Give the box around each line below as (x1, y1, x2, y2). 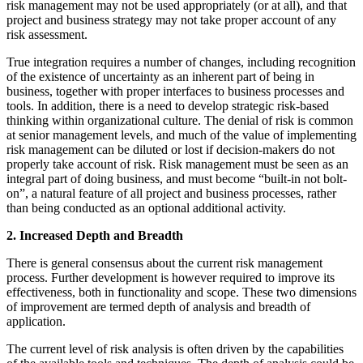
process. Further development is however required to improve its (6, 270, 335, 284)
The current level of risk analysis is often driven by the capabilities (6, 341, 344, 356)
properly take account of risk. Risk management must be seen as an (6, 156, 348, 171)
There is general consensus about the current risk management (6, 255, 322, 270)
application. (6, 314, 66, 328)
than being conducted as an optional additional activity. (6, 200, 286, 215)
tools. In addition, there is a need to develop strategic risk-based (6, 98, 329, 113)
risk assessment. (6, 27, 88, 41)
